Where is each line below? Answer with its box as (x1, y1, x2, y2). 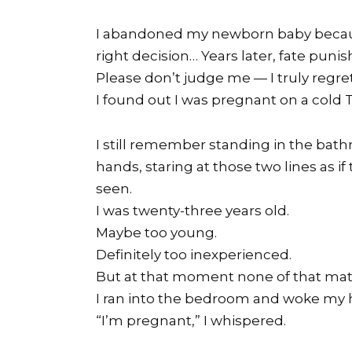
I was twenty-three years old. (96, 203, 289, 219)
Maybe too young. (96, 225, 217, 241)
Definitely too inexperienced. (96, 247, 291, 263)
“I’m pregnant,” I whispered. (96, 313, 286, 329)
